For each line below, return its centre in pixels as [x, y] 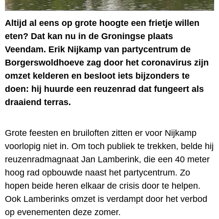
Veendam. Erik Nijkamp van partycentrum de [98, 49]
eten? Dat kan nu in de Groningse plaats [89, 36]
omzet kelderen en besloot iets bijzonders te [97, 76]
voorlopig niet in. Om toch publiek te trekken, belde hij [109, 146]
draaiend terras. [38, 102]
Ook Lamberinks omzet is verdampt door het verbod [106, 199]
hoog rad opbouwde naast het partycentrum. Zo [98, 172]
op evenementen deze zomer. [63, 212]
